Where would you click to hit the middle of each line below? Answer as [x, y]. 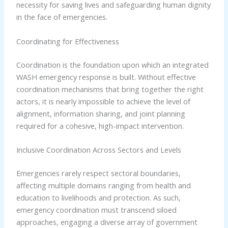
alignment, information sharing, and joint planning [101, 113]
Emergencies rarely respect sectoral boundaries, [98, 173]
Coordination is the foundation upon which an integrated [112, 64]
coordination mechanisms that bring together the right [110, 89]
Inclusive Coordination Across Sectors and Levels [98, 150]
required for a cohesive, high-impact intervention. [100, 125]
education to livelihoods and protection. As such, [98, 197]
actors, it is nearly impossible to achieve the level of [103, 101]
